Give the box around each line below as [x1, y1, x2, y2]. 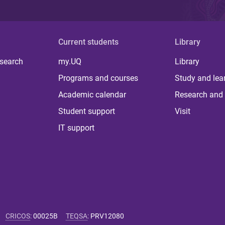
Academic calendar [58, 90, 127, 99]
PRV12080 [90, 212, 124, 220]
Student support [58, 106, 116, 116]
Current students [58, 37, 119, 47]
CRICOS [6, 212, 30, 220]
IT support [58, 123, 95, 133]
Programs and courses [58, 73, 139, 83]
